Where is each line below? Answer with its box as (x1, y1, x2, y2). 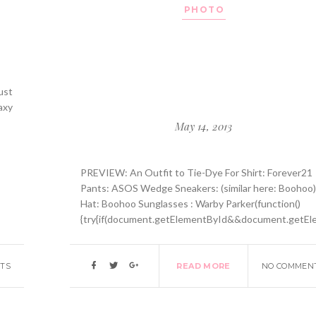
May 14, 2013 (175, 119, 233, 134)
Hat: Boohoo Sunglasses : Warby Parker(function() (80, 197, 301, 210)
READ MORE (176, 261, 231, 272)
